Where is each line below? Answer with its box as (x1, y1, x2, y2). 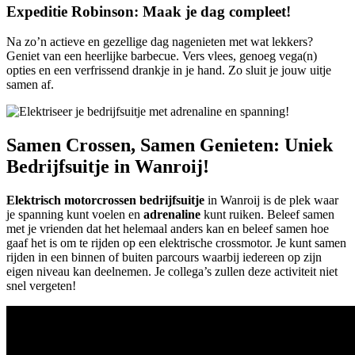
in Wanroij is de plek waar (204, 193, 338, 208)
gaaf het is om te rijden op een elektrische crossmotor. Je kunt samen (6, 236, 346, 250)
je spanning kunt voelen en (6, 208, 143, 222)
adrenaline (143, 208, 200, 222)
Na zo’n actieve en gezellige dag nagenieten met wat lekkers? (6, 35, 313, 49)
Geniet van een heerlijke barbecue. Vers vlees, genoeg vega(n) (6, 49, 317, 63)
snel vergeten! (6, 279, 76, 293)
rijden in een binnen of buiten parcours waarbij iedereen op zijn (6, 250, 322, 265)
